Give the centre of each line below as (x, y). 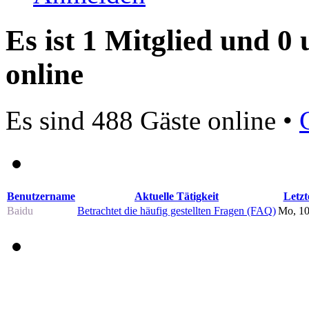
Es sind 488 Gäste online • (152, 120)
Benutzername (41, 196)
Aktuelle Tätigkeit (177, 196)
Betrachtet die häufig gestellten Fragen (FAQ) (177, 210)
